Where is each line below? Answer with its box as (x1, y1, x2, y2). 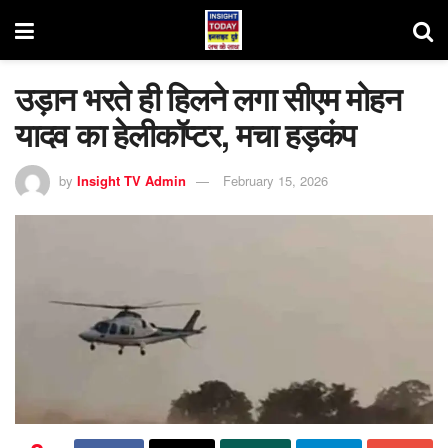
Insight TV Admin (77, 170, 186, 190)
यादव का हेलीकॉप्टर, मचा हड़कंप (15, 111, 356, 157)
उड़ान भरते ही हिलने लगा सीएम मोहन (15, 75, 401, 121)
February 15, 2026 (223, 170, 328, 190)
